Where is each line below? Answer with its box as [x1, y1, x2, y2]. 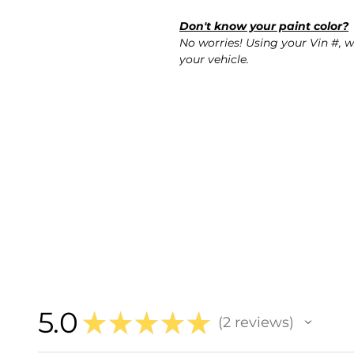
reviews [230, 314, 289, 332]
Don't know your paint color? [179, 19, 348, 34]
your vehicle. [179, 52, 249, 67]
